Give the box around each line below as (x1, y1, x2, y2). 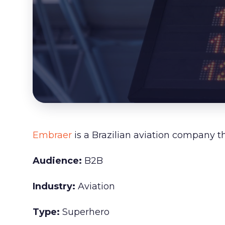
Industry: (32, 181, 78, 192)
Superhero (59, 206, 109, 217)
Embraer (32, 130, 72, 141)
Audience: (32, 155, 82, 166)
